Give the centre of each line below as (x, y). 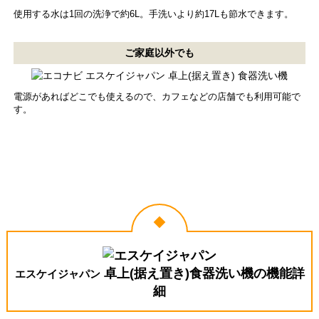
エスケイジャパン (57, 274)
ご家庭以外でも (159, 52)
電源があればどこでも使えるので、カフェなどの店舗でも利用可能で (157, 96)
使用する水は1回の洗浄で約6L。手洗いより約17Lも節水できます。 (153, 14)
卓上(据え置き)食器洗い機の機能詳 (202, 274)
